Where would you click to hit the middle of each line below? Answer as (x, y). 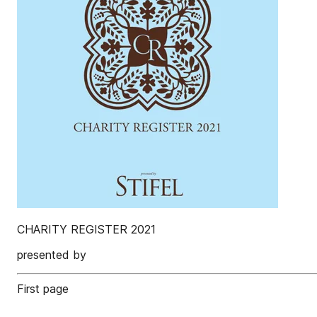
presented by (52, 255)
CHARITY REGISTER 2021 (86, 229)
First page (43, 289)
